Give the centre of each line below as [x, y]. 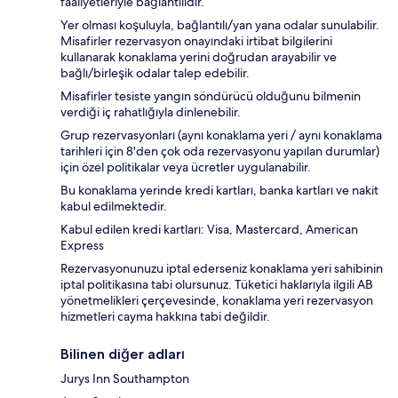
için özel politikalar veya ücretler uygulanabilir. [186, 167]
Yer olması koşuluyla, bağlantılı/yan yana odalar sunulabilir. [220, 25]
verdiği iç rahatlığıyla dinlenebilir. [151, 112]
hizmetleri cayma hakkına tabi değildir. [165, 317]
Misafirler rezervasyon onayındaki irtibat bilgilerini [196, 41]
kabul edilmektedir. [114, 207]
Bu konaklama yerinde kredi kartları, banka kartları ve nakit [219, 191]
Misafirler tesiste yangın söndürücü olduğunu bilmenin [211, 96]
